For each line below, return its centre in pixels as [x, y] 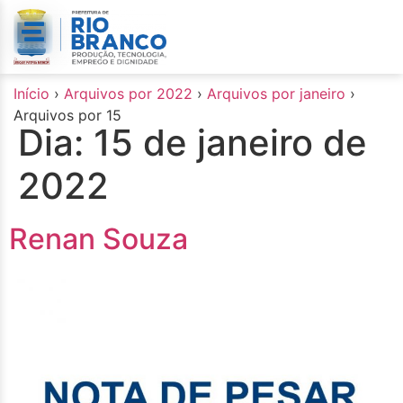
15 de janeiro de [230, 142]
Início [31, 93]
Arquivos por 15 [67, 115]
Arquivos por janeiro [276, 93]
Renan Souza [99, 238]
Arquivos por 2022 [128, 93]
